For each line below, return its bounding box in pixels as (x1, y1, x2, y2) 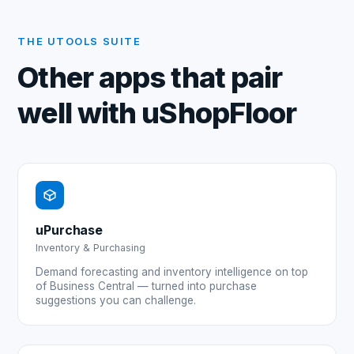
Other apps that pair (17, 60, 283, 96)
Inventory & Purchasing (36, 242, 146, 254)
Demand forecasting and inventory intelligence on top (36, 265, 309, 279)
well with (17, 96, 142, 131)
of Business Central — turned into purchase (36, 280, 258, 293)
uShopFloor (141, 96, 297, 131)
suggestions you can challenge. (36, 294, 197, 307)
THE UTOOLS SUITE (17, 35, 141, 48)
